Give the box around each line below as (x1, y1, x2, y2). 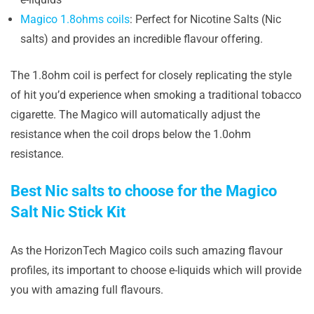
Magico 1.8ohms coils (20, 13, 130, 26)
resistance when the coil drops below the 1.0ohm (11, 128, 251, 141)
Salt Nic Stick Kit (11, 203, 125, 221)
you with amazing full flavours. (11, 283, 163, 296)
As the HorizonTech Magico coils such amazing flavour (11, 244, 282, 257)
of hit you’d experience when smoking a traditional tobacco (11, 88, 301, 102)
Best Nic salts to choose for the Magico (11, 182, 277, 200)
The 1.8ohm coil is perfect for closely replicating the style (11, 69, 292, 82)
